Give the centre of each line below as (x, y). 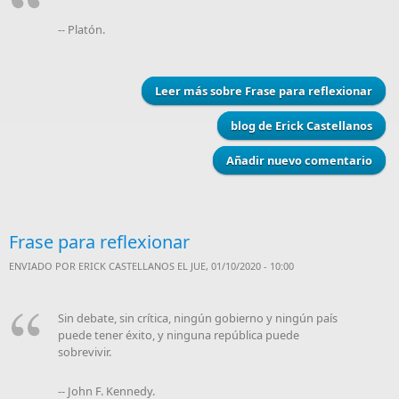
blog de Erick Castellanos (301, 126)
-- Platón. (81, 29)
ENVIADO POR (44, 266)
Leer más (181, 91)
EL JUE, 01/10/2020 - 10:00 (234, 266)
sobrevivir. (85, 352)
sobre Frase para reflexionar (290, 91)
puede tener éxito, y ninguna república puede (179, 335)
